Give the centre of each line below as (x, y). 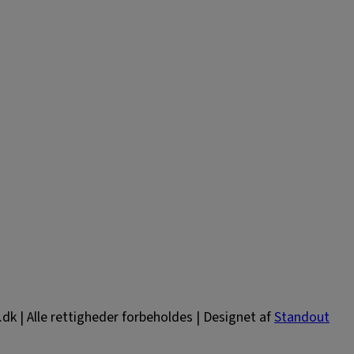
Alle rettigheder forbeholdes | (113, 318)
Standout (302, 318)
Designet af (239, 318)
